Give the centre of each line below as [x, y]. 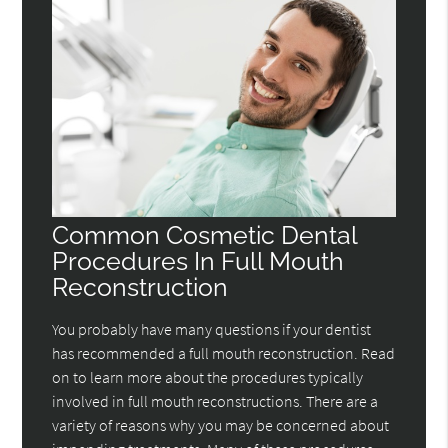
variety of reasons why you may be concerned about [221, 425]
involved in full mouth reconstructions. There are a [215, 401]
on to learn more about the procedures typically [208, 377]
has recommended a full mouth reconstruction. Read [224, 353]
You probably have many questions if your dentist [212, 329]
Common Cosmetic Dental [205, 236]
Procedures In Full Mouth [198, 262]
